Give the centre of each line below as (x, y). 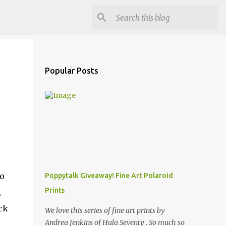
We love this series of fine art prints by (105, 210)
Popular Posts (71, 71)
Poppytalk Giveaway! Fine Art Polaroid (109, 176)
